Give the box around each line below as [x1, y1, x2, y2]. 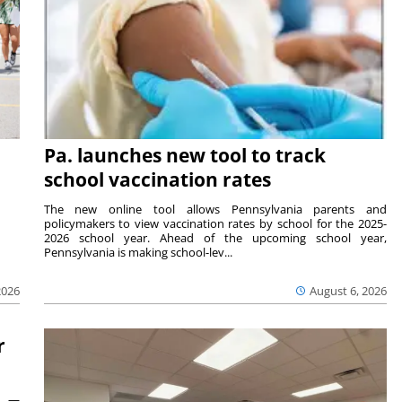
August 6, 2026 [310, 283, 388, 300]
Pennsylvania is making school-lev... [43, 244, 232, 261]
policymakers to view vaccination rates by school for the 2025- [43, 215, 388, 232]
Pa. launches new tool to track [43, 143, 326, 169]
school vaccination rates [43, 167, 271, 193]
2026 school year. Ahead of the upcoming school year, [43, 230, 388, 247]
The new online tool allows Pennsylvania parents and [43, 201, 388, 218]
